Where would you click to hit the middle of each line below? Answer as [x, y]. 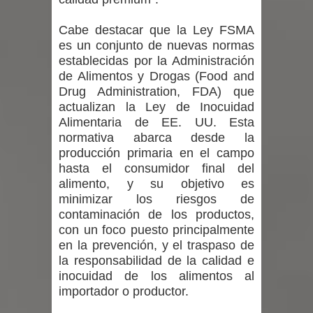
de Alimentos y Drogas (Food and [156, 76]
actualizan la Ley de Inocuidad [156, 107]
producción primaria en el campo [156, 153]
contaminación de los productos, [156, 214]
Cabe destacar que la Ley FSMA [156, 30]
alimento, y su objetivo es [156, 184]
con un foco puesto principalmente [156, 230]
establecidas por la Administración [156, 61]
